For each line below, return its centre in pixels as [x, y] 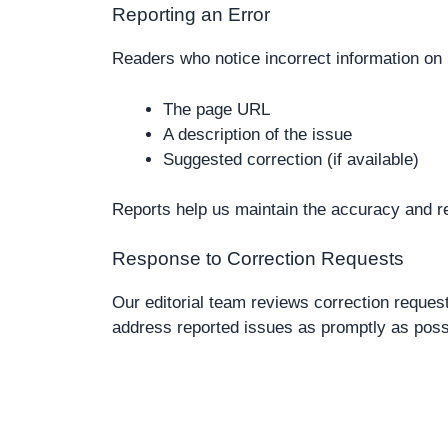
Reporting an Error [191, 14]
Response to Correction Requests [258, 258]
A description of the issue [257, 134]
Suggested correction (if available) [291, 159]
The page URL [216, 109]
